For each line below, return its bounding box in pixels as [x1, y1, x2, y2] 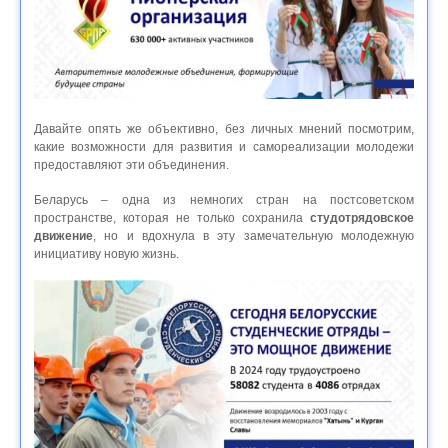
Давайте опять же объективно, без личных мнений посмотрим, [34, 121, 414, 136]
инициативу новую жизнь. [34, 246, 179, 261]
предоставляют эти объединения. [34, 157, 232, 172]
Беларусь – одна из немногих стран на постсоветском [34, 192, 414, 207]
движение [34, 228, 93, 243]
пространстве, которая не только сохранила [34, 210, 310, 225]
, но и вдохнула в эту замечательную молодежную [93, 228, 414, 243]
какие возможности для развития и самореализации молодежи [34, 139, 414, 154]
